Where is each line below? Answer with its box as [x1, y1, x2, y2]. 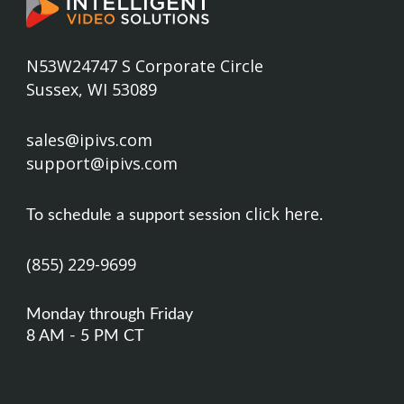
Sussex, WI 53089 [26, 78, 158, 100]
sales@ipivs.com [26, 128, 153, 151]
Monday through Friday [26, 306, 194, 323]
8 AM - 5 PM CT [26, 327, 145, 344]
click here [245, 202, 320, 225]
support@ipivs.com [26, 151, 179, 174]
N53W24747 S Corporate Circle [26, 54, 264, 77]
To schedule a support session [26, 207, 246, 224]
